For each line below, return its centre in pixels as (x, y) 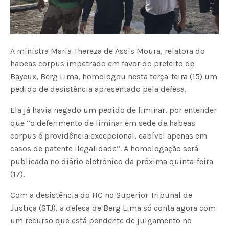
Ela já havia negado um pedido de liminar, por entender (114, 110)
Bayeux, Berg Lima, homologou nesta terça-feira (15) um (114, 76)
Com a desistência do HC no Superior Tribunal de (101, 195)
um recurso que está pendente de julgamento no (101, 220)
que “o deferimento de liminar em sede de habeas (103, 123)
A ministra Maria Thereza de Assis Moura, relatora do (108, 51)
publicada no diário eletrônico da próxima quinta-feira (112, 161)
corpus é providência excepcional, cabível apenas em (109, 135)
